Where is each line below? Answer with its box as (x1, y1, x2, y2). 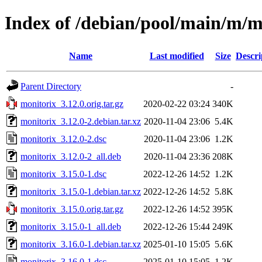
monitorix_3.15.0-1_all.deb (20, 221, 121, 232)
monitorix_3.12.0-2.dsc (20, 133, 106, 144)
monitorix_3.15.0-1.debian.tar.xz (20, 186, 141, 196)
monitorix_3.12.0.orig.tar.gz (20, 98, 123, 109)
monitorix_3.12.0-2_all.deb (20, 151, 121, 161)
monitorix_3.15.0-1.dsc (20, 168, 106, 179)
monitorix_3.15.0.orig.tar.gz (20, 204, 123, 214)
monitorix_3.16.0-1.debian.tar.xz (20, 239, 141, 249)
